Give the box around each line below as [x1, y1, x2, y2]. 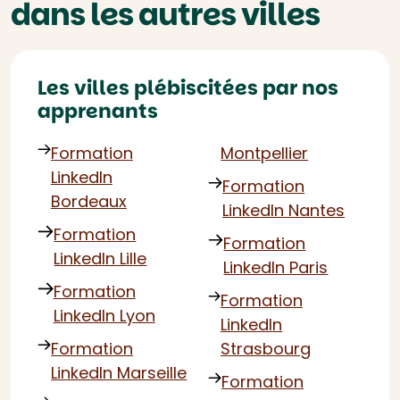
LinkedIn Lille [54, 246, 147, 270]
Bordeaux [50, 189, 127, 212]
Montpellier [221, 141, 309, 164]
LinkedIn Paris [223, 255, 329, 279]
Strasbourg [221, 337, 312, 360]
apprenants [37, 96, 158, 125]
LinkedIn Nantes [222, 198, 346, 221]
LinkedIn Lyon [53, 304, 155, 327]
